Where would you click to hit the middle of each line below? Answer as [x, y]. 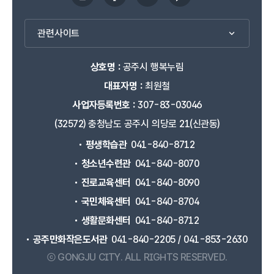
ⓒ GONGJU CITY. [86, 257]
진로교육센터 [106, 183]
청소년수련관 [106, 164]
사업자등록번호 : [104, 105]
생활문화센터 [106, 220]
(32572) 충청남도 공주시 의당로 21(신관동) [137, 124]
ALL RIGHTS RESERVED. [176, 257]
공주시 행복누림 [152, 67]
